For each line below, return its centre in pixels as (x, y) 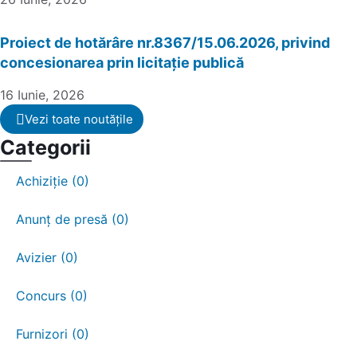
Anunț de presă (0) (73, 220)
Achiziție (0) (53, 181)
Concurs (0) (52, 296)
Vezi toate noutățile (79, 120)
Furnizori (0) (53, 334)
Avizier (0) (47, 258)
